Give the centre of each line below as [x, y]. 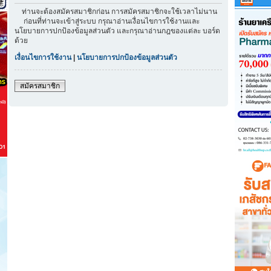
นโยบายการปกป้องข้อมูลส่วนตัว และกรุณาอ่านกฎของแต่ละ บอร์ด [117, 31]
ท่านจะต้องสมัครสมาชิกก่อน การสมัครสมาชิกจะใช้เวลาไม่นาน [116, 11]
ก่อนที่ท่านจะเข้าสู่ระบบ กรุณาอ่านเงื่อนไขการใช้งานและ [107, 21]
